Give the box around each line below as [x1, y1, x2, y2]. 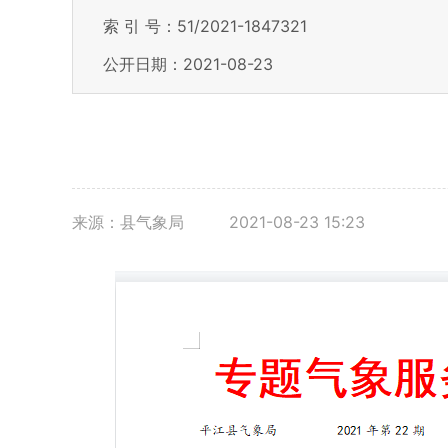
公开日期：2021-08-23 [103, 54, 273, 74]
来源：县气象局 [72, 212, 189, 232]
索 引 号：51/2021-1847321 [103, 16, 307, 36]
